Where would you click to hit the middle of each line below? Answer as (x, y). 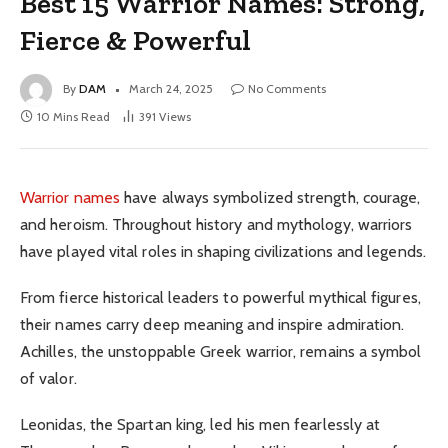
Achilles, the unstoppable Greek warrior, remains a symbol (221, 351)
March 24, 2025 (171, 88)
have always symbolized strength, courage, (270, 197)
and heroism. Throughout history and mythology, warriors (216, 224)
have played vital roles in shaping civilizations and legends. (223, 251)
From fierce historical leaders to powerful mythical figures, (220, 297)
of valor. (48, 378)
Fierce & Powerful (136, 39)
